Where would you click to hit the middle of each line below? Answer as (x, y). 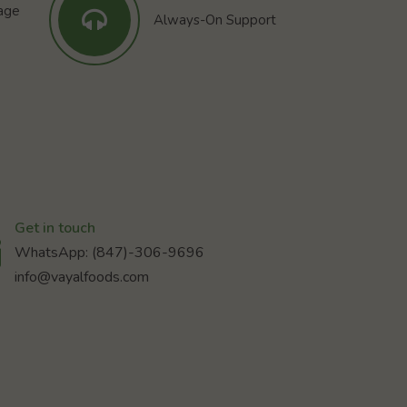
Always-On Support (214, 20)
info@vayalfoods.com (82, 278)
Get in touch (55, 228)
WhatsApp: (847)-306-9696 (110, 253)
